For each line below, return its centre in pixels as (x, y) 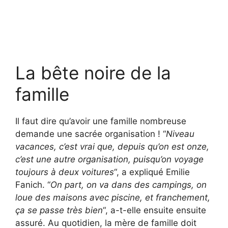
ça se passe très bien (59, 210)
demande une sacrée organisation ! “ (91, 134)
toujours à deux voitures (65, 172)
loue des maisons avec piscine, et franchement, (113, 197)
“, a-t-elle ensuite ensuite (154, 210)
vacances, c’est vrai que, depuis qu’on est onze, (112, 146)
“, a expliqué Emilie (152, 172)
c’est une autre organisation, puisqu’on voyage (109, 159)
